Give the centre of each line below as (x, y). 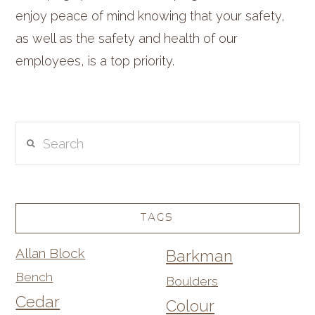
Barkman (200, 256)
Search (36, 132)
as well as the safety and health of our (127, 39)
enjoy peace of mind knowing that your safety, (150, 16)
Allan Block (51, 253)
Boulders (192, 281)
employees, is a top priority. (95, 61)
